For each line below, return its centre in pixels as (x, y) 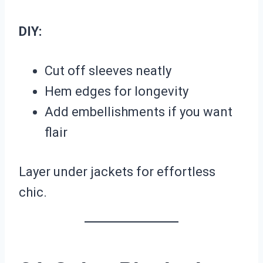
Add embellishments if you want (139, 112)
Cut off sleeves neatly (108, 71)
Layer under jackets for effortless (117, 172)
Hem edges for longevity (117, 92)
